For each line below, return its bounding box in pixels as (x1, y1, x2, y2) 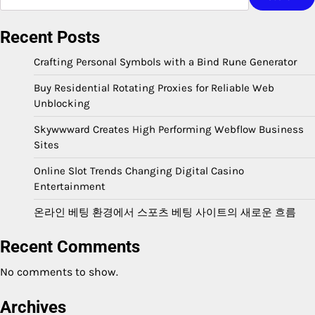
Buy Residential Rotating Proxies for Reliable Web (34, 82, 274, 95)
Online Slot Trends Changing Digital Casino (34, 165, 244, 178)
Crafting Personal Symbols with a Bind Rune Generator (34, 56, 297, 69)
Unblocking (34, 97, 90, 110)
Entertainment (34, 180, 105, 193)
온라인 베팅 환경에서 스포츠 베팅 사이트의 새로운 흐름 (34, 206, 296, 219)
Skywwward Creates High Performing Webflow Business (34, 123, 304, 136)
